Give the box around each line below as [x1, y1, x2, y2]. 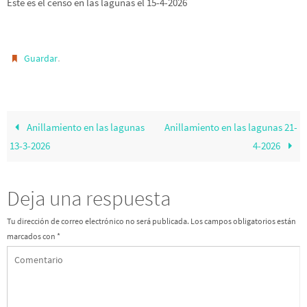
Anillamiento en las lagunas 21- [164, 121, 297, 134]
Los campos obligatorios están [191, 216, 296, 227]
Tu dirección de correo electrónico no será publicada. [7, 216, 189, 227]
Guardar [24, 52, 58, 65]
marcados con [7, 231, 57, 242]
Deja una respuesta [7, 184, 171, 212]
